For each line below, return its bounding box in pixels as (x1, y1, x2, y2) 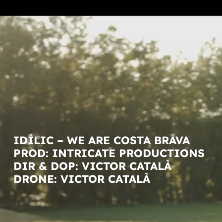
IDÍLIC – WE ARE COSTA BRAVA (13, 133, 190, 147)
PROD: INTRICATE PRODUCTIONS (13, 146, 205, 160)
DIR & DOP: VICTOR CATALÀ (13, 159, 171, 173)
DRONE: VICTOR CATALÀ (13, 171, 150, 186)
